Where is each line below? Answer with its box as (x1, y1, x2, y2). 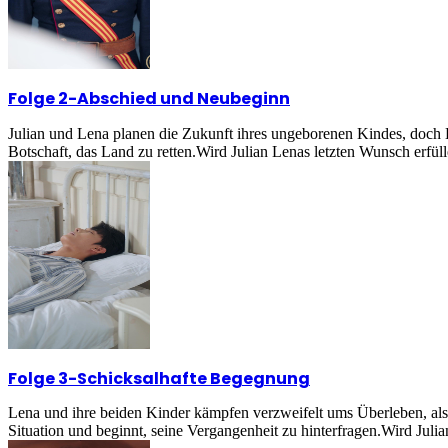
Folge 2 (8, 87, 68, 111)
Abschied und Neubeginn (77, 87, 290, 111)
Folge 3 (8, 366, 68, 390)
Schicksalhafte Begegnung (77, 366, 310, 390)
